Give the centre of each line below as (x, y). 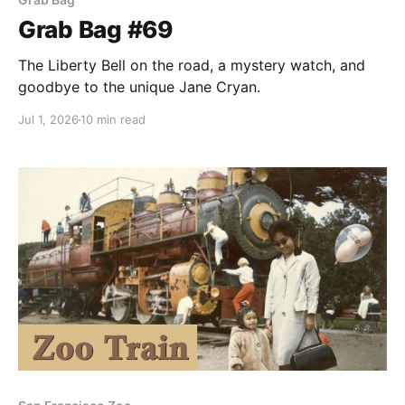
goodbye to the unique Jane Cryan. (139, 87)
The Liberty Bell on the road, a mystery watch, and (192, 66)
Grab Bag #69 (95, 30)
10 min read (113, 120)
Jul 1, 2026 (48, 120)
